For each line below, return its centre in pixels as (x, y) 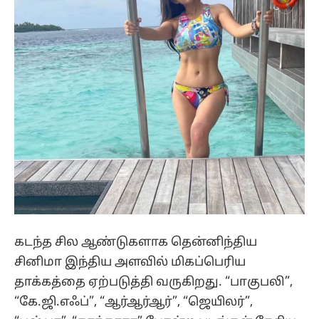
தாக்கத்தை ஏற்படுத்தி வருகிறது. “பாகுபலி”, (153, 282)
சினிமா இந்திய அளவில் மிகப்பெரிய (130, 262)
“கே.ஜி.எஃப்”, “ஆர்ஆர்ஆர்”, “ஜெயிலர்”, (134, 302)
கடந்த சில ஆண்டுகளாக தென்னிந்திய (136, 242)
